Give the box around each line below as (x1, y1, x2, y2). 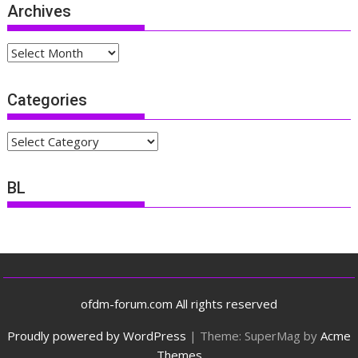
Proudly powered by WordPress (7, 327, 186, 344)
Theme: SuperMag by (200, 327, 320, 344)
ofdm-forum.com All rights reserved (81, 295, 277, 312)
